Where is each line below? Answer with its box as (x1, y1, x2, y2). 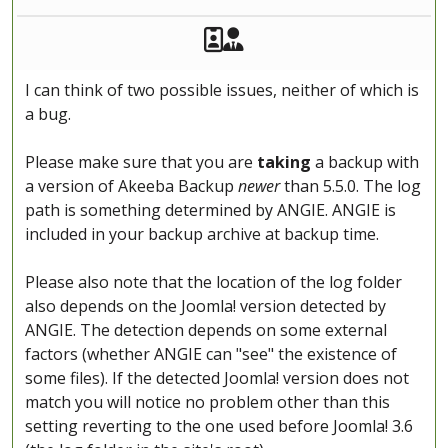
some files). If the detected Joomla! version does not (25, 367, 409, 390)
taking (257, 151, 311, 174)
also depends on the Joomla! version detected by (25, 295, 386, 318)
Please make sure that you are (25, 151, 257, 174)
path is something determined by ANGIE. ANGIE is (25, 199, 396, 222)
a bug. (25, 103, 71, 126)
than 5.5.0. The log (280, 175, 421, 198)
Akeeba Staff (222, 21, 367, 56)
